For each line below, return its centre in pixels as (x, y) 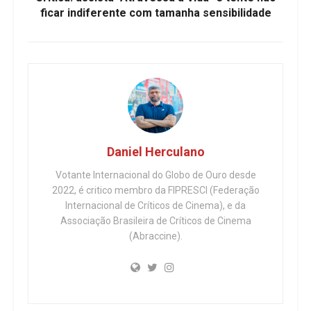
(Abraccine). (155, 236)
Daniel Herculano (155, 151)
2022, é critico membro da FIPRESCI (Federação (155, 190)
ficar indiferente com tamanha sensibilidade (155, 12)
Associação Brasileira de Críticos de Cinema (155, 220)
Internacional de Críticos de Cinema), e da (155, 205)
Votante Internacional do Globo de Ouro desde (155, 175)
